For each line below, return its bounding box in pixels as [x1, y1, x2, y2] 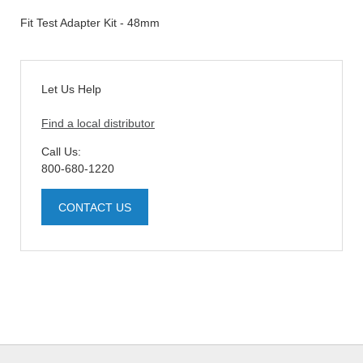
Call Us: [41, 144, 81, 158]
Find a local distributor [41, 116, 155, 130]
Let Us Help [41, 82, 101, 96]
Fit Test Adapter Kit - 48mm [20, 15, 160, 29]
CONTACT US [58, 200, 131, 214]
